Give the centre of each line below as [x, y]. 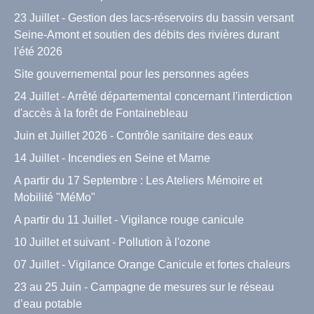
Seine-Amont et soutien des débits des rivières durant [146, 34]
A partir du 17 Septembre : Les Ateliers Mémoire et [138, 180]
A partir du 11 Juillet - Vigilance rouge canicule [129, 219]
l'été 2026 [38, 51]
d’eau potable [48, 303]
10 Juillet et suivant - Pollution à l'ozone [112, 242]
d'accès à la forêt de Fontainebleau [101, 113]
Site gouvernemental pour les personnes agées [131, 74]
